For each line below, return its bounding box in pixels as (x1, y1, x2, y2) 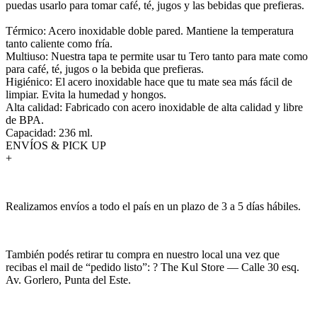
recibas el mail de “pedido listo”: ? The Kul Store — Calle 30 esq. (6, 260, 299, 273)
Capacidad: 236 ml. (6, 126, 93, 139)
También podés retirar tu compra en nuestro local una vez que (6, 248, 279, 260)
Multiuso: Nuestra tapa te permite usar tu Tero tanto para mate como (6, 50, 308, 62)
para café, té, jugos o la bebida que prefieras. (6, 62, 204, 75)
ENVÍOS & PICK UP (6, 139, 106, 151)
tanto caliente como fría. (6, 37, 113, 50)
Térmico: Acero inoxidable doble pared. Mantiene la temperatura (6, 24, 294, 37)
